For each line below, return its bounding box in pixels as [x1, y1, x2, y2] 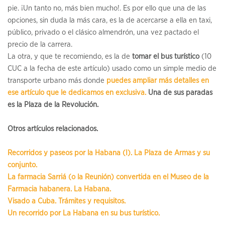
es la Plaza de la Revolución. [8, 101, 98, 109]
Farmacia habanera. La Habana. [8, 185, 111, 193]
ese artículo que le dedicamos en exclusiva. [8, 89, 146, 97]
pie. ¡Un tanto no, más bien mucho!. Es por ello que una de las [8, 5, 206, 13]
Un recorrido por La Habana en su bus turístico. [8, 209, 160, 217]
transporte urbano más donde [8, 77, 106, 85]
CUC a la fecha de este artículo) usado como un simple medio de [8, 65, 216, 73]
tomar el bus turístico [132, 53, 199, 61]
